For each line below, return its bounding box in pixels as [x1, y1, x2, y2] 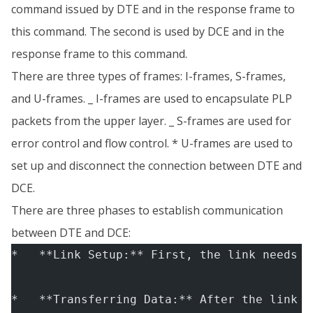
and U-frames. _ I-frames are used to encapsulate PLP [11, 90, 292, 106]
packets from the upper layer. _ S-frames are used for [11, 112, 291, 129]
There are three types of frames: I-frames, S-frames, [11, 68, 286, 84]
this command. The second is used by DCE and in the [11, 23, 284, 39]
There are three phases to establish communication [11, 202, 283, 218]
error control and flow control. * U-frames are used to [11, 135, 293, 151]
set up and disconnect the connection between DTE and [11, 157, 302, 173]
